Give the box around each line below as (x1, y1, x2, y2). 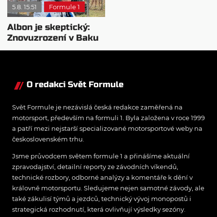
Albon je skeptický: (7, 22, 90, 33)
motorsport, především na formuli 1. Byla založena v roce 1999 (12, 114, 205, 122)
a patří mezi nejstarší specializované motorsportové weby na (12, 124, 202, 133)
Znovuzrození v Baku (7, 32, 99, 44)
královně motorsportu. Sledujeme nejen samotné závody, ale (12, 184, 204, 192)
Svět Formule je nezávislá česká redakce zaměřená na (12, 103, 183, 111)
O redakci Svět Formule (27, 79, 124, 90)
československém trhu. (12, 135, 84, 143)
